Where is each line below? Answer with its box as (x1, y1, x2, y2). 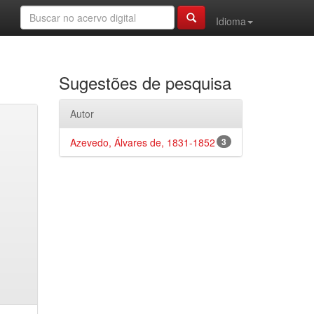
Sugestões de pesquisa (58, 70, 231, 95)
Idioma (216, 14, 246, 28)
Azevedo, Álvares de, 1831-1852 (69, 135, 215, 149)
